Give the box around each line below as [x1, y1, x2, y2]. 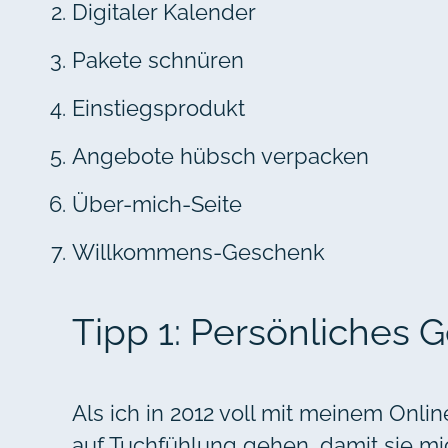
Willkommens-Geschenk [72, 239, 325, 266]
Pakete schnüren [72, 47, 244, 74]
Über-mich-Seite [72, 191, 242, 218]
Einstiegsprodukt [72, 95, 245, 122]
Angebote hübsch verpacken [72, 143, 369, 170]
